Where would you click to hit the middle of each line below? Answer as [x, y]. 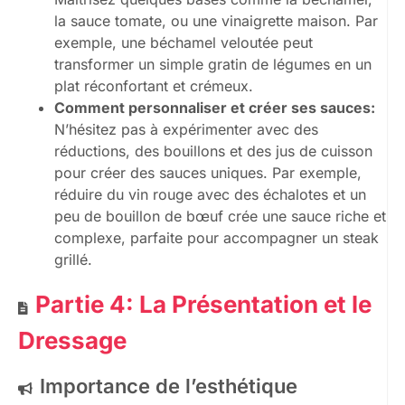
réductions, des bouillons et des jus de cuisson [213, 151]
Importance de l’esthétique [169, 386]
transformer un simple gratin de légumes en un [213, 65]
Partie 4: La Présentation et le [203, 305]
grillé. [73, 260]
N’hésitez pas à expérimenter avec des [186, 130]
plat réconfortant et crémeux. [154, 86]
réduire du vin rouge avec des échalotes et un [210, 195]
